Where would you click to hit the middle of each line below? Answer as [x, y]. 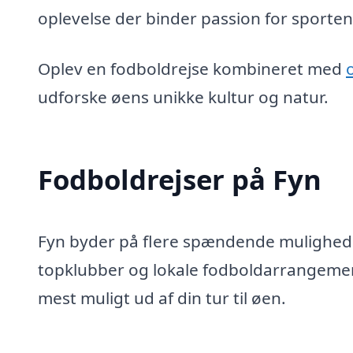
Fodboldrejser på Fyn [180, 180]
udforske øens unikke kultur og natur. [183, 97]
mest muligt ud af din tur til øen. [162, 298]
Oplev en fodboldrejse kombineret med [192, 68]
